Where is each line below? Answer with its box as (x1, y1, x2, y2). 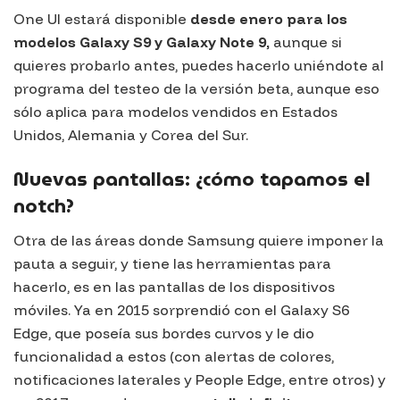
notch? (13, 189, 74, 221)
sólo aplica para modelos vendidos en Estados (13, 103, 337, 121)
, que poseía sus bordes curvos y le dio (48, 324, 314, 343)
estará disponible (61, 10, 190, 29)
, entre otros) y (282, 371, 386, 389)
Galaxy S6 (280, 301, 349, 320)
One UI (13, 10, 61, 29)
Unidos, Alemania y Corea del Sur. (13, 126, 248, 145)
